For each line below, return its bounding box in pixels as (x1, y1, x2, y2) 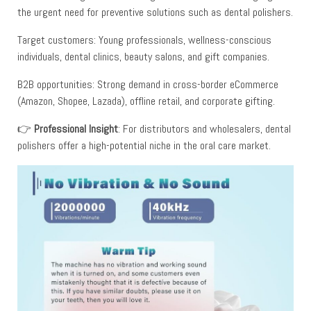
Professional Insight (34, 121, 118, 136)
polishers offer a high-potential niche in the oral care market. (17, 137, 271, 153)
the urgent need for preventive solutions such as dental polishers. (17, 4, 293, 19)
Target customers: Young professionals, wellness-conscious (17, 32, 271, 47)
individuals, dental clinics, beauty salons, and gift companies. (17, 49, 269, 64)
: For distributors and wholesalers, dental (118, 121, 291, 136)
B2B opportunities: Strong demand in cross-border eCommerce (17, 76, 278, 92)
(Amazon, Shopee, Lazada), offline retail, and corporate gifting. (17, 93, 275, 108)
